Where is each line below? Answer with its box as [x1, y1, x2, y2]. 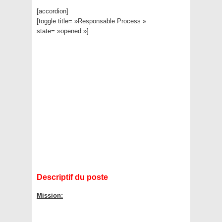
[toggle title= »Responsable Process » [37, 17, 146, 25]
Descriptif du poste [37, 173, 108, 182]
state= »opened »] [37, 27, 89, 35]
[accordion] [37, 7, 68, 15]
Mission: [37, 192, 63, 200]
